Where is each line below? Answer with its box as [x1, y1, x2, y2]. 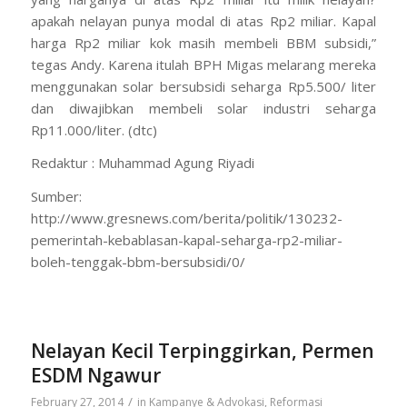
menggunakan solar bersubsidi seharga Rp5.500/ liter [30, 76, 377, 95]
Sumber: [30, 187, 82, 205]
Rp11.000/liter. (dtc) [30, 120, 157, 139]
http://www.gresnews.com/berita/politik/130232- [30, 209, 342, 227]
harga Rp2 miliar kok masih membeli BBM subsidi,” [30, 33, 377, 52]
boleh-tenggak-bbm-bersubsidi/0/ [30, 253, 245, 271]
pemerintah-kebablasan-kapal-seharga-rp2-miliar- [30, 231, 342, 249]
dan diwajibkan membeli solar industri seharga [30, 98, 377, 117]
